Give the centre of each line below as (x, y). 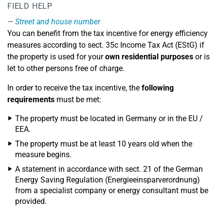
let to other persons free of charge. (66, 68)
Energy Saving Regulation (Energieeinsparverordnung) (108, 180)
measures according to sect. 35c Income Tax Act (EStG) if (106, 45)
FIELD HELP (30, 6)
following (158, 88)
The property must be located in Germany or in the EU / (109, 118)
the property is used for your (55, 57)
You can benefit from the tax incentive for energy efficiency (108, 33)
